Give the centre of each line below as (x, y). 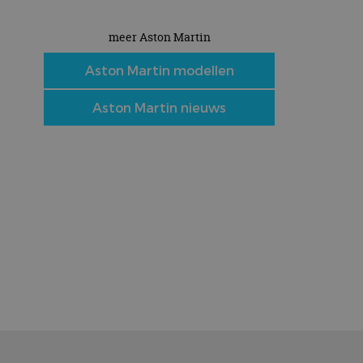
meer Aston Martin (159, 37)
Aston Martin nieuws (159, 107)
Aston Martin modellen (159, 70)
